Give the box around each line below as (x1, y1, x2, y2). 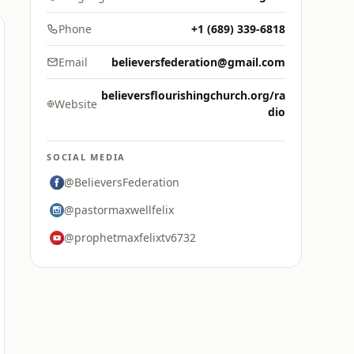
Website (55, 96, 98, 111)
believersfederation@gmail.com (111, 55, 285, 70)
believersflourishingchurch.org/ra (101, 88, 285, 103)
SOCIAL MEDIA (47, 151, 126, 163)
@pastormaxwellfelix (64, 202, 174, 217)
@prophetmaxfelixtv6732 (64, 230, 196, 245)
